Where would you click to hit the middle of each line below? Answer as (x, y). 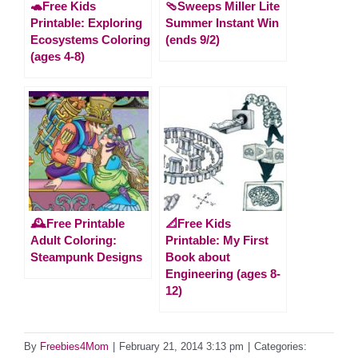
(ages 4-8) (58, 56)
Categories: (280, 346)
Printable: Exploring (86, 22)
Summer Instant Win (222, 22)
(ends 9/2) (193, 39)
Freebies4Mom (74, 346)
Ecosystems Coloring (90, 39)
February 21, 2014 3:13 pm (181, 346)
